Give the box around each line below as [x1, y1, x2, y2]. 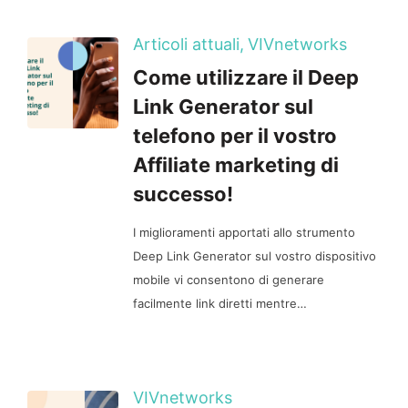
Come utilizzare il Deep [133, 65, 359, 89]
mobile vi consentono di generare [133, 271, 324, 287]
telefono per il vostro [133, 123, 337, 148]
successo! [133, 181, 238, 206]
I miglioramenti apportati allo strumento [133, 224, 355, 240]
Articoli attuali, [133, 34, 244, 54]
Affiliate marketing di [133, 152, 339, 177]
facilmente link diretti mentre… [133, 295, 307, 311]
